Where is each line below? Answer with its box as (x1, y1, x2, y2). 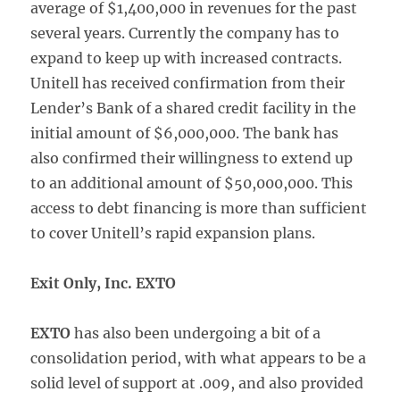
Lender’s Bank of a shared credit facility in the (30, 99, 357, 117)
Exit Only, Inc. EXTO (30, 274, 177, 292)
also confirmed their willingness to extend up (30, 149, 354, 167)
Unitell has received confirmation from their (30, 74, 346, 92)
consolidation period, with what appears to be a (30, 349, 367, 367)
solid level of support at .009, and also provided (30, 374, 364, 392)
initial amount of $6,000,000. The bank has (30, 124, 339, 142)
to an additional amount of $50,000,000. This (30, 174, 354, 192)
